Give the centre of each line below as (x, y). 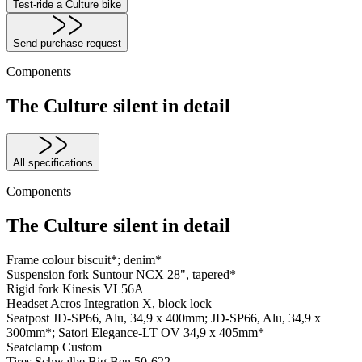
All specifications (53, 163)
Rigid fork (34, 289)
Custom (82, 347)
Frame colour (42, 260)
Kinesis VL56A (103, 289)
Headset (28, 304)
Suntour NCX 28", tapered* (164, 275)
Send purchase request (67, 43)
